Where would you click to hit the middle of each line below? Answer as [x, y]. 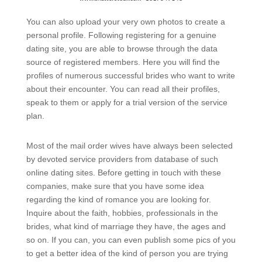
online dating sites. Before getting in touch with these [123, 173]
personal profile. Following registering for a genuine [121, 35]
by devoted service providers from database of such [122, 159]
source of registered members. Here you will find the [123, 62]
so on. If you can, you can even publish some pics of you [131, 240]
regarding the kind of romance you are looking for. [118, 200]
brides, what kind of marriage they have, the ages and [126, 227]
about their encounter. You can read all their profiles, [123, 89]
